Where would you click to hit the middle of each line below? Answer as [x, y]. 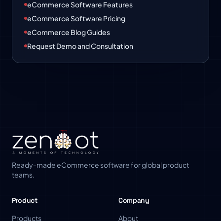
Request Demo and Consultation [80, 46]
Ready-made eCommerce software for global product [100, 165]
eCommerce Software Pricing [76, 18]
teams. [23, 175]
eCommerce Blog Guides [69, 32]
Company [134, 200]
